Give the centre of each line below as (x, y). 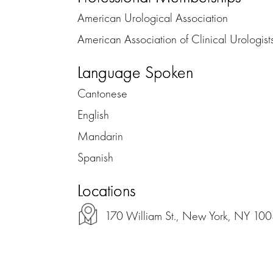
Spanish (95, 157)
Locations (106, 190)
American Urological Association (153, 17)
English (93, 114)
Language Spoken (135, 72)
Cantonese (102, 93)
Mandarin (100, 136)
